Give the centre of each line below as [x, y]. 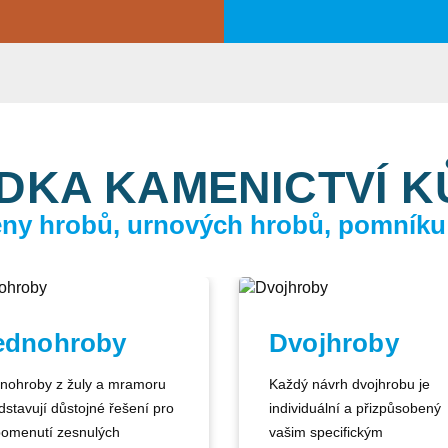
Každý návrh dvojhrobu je [349, 384]
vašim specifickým [326, 432]
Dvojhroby [334, 343]
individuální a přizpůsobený [355, 408]
